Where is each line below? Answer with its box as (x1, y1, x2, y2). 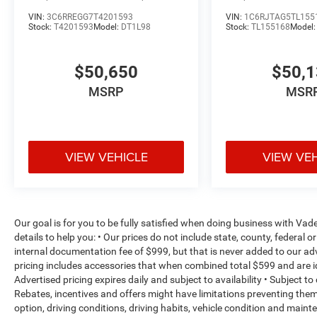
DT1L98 (121, 22, 151, 33)
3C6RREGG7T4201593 (47, 12, 133, 23)
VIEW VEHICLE (64, 148, 148, 166)
